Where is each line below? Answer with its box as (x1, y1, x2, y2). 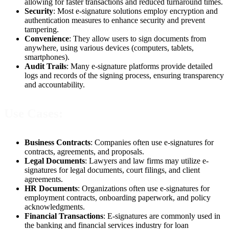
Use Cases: (4, 106, 63, 121)
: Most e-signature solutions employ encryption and (53, 7, 218, 16)
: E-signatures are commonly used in (103, 211, 220, 220)
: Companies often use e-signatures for (90, 138, 214, 147)
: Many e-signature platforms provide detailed (66, 62, 213, 71)
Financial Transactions (25, 211, 103, 220)
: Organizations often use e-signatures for (78, 184, 210, 193)
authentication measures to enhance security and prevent (25, 16, 205, 25)
